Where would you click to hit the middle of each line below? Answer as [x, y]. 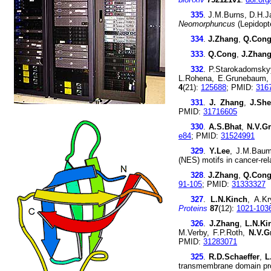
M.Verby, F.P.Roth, [214, 233]
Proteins [193, 208]
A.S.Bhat [225, 127]
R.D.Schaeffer [234, 257]
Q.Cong [222, 54]
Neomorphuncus [207, 24]
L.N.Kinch [229, 199]
